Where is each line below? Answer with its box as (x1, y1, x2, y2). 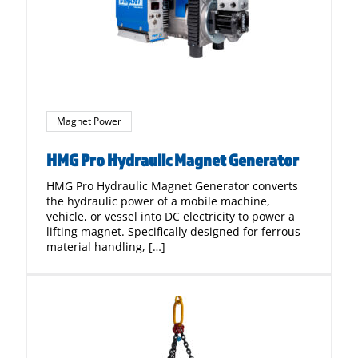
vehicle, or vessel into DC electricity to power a (46, 209, 295, 224)
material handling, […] (46, 239, 165, 254)
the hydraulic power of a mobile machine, (46, 193, 270, 209)
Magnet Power (57, 114, 121, 128)
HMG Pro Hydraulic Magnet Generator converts (46, 178, 298, 193)
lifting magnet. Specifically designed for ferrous (46, 224, 300, 239)
